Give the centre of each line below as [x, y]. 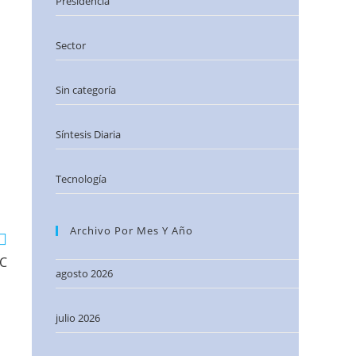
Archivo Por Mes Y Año [132, 230]
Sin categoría [86, 90]
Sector [71, 45]
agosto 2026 [84, 273]
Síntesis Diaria [88, 134]
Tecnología [81, 179]
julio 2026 [78, 318]
